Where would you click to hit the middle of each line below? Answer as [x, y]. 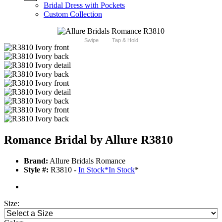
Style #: [36, 170]
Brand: [36, 161]
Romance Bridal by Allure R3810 [88, 140]
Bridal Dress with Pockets [84, 5]
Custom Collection [73, 14]
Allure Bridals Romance [87, 161]
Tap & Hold [125, 40]
